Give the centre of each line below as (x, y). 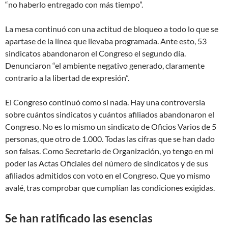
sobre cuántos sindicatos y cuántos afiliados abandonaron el (110, 115)
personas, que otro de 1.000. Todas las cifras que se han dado (110, 139)
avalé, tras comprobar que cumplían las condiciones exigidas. (110, 188)
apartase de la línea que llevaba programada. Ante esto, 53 (106, 41)
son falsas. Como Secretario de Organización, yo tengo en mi (109, 151)
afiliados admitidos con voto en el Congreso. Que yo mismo (108, 176)
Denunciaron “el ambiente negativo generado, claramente (105, 66)
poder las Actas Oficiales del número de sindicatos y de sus (107, 163)
